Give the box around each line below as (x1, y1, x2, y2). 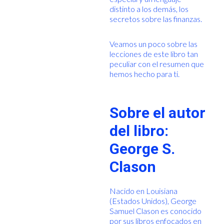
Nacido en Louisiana (109, 186, 177, 195)
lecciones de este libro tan (109, 49, 198, 58)
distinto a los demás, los (109, 4, 188, 13)
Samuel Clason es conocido (109, 206, 201, 215)
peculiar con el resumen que (109, 59, 204, 68)
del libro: (109, 122, 168, 139)
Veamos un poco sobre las (109, 39, 197, 48)
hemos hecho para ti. (109, 69, 179, 78)
